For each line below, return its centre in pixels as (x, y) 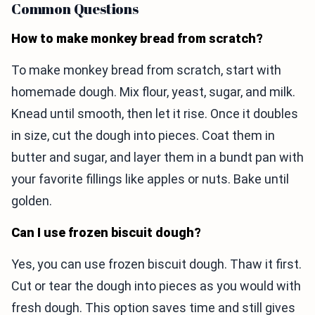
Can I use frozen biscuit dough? (106, 232)
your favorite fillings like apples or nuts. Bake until (150, 179)
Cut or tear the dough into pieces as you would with (156, 286)
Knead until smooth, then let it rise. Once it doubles (155, 114)
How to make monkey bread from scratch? (137, 38)
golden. (32, 201)
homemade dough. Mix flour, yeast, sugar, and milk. (153, 92)
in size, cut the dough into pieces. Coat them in (143, 135)
